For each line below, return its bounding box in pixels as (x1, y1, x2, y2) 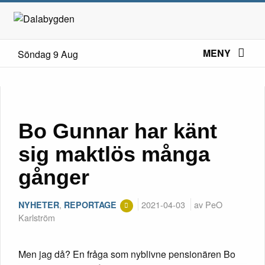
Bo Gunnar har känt (18, 118, 217, 143)
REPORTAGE (64, 198, 117, 211)
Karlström (18, 211, 55, 224)
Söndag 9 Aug (18, 47, 78, 61)
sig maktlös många (18, 141, 210, 166)
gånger (18, 164, 89, 189)
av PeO (193, 198, 222, 211)
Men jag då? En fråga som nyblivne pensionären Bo (18, 247, 235, 261)
